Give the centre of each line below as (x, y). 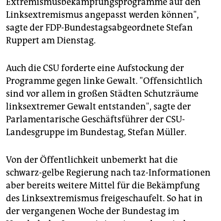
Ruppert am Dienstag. (51, 41)
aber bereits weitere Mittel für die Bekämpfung (103, 186)
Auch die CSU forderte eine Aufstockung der (95, 68)
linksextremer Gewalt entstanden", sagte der (98, 107)
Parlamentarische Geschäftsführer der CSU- (95, 120)
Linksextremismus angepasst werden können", (102, 15)
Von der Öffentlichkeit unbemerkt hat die (92, 160)
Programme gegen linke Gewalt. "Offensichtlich (104, 81)
